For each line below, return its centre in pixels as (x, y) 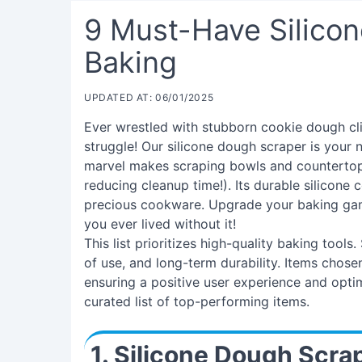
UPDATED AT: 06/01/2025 (149, 97)
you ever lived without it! (160, 224)
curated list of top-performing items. (197, 301)
